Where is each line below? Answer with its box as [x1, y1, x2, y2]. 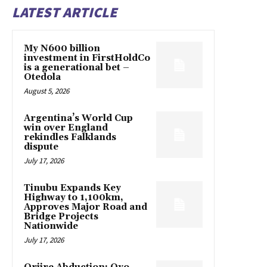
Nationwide [24, 220, 78, 232]
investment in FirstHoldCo [24, 52, 150, 64]
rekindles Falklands [24, 131, 116, 143]
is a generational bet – [24, 61, 129, 73]
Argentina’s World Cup [24, 112, 133, 124]
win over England [24, 122, 108, 133]
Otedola [24, 71, 61, 83]
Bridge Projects [24, 210, 98, 222]
